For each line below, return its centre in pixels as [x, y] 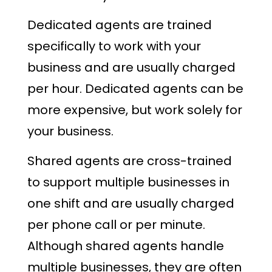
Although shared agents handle [126, 246]
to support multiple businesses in [128, 182]
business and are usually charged [131, 68]
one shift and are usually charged [131, 203]
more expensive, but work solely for [135, 110]
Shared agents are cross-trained [130, 161]
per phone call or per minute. [116, 224]
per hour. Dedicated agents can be [135, 89]
